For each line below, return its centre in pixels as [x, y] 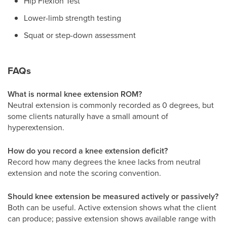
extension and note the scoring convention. [84, 173]
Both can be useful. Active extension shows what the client [112, 207]
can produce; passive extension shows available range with [112, 218]
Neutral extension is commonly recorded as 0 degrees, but [111, 105]
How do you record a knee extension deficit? [88, 151]
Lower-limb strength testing [72, 18]
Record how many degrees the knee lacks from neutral [104, 162]
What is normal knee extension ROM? [75, 94]
